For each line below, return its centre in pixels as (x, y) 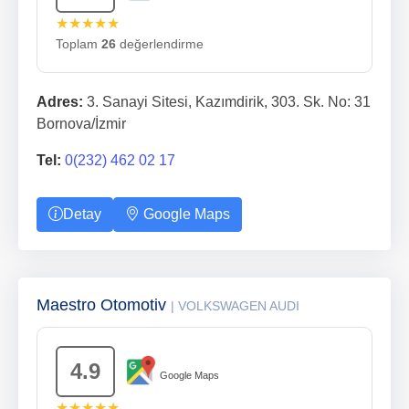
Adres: (60, 102)
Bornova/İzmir (81, 124)
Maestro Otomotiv (104, 305)
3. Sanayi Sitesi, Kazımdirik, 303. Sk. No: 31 (227, 102)
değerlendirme (160, 44)
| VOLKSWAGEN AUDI (235, 306)
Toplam (79, 44)
